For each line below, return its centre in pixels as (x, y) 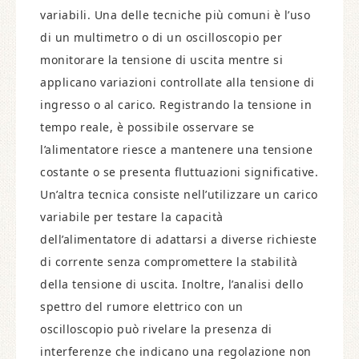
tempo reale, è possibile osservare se (147, 127)
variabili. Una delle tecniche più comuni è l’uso (175, 15)
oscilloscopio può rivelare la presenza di (156, 329)
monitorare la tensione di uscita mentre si (161, 60)
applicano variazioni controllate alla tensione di (177, 82)
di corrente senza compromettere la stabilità (169, 262)
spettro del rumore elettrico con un (142, 307)
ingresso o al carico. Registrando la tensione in (176, 105)
